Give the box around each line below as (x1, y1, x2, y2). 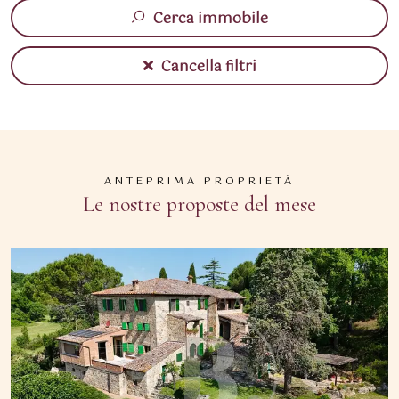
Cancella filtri (157, 54, 256, 79)
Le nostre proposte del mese (83, 191, 316, 217)
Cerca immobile (150, 6, 268, 31)
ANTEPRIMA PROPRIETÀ (104, 173, 295, 191)
